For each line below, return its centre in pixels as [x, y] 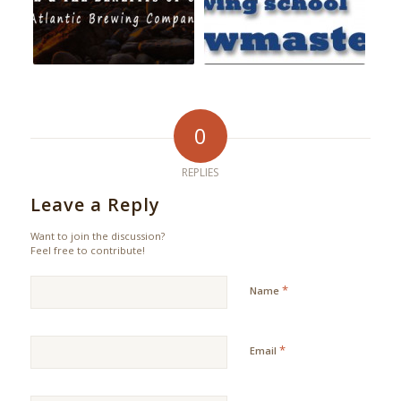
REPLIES [200, 173]
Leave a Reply [95, 205]
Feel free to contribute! [87, 251]
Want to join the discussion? [97, 236]
